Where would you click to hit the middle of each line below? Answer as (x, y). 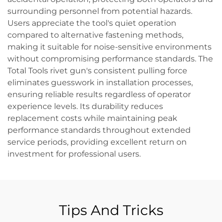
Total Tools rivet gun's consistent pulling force (97, 71)
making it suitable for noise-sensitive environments (110, 47)
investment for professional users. (74, 154)
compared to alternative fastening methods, (95, 35)
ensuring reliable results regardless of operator (99, 94)
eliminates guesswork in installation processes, (100, 83)
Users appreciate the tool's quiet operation (92, 23)
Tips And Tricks (111, 210)
